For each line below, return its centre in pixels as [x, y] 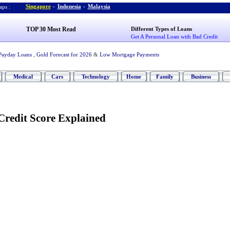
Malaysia [99, 6]
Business [201, 76]
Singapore [38, 6]
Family [165, 76]
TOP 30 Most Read [51, 29]
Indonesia [69, 6]
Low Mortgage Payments [129, 54]
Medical [23, 76]
